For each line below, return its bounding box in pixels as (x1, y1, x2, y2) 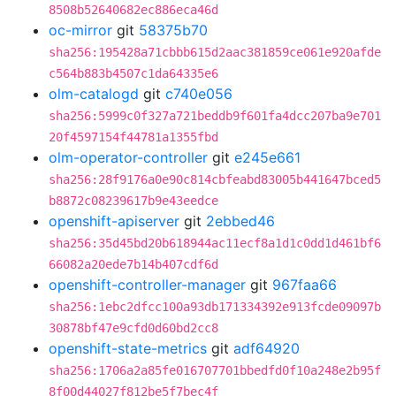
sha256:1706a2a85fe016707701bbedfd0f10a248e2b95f (49, 363, 381, 377)
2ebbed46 (206, 212, 275, 230)
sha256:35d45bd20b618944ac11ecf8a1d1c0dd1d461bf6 (49, 236, 381, 250)
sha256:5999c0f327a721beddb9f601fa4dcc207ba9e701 (49, 109, 381, 123)
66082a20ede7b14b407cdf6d (49, 257, 218, 271)
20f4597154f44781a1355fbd (49, 130, 218, 144)
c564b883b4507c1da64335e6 (49, 66, 218, 80)
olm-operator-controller (49, 148, 208, 166)
